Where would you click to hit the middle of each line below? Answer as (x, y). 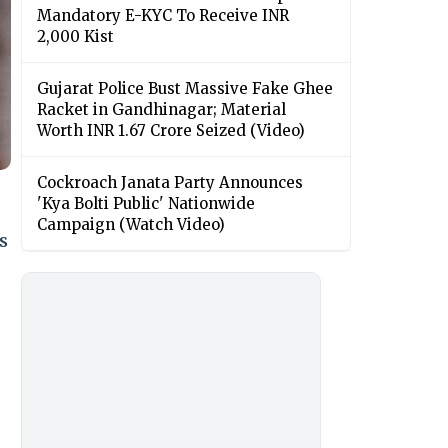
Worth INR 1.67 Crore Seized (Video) (171, 131)
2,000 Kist (75, 37)
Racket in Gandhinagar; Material (161, 110)
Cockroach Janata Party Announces (170, 183)
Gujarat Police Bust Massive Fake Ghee (185, 89)
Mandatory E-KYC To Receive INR (163, 16)
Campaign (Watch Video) (131, 225)
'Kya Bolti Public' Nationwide (146, 204)
